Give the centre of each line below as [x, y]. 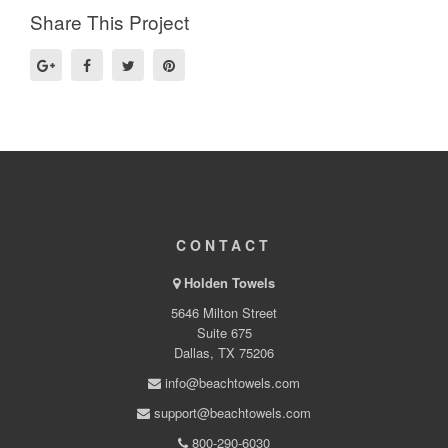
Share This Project [109, 22]
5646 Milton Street [224, 313]
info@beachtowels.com [230, 383]
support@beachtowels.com [230, 413]
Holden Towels [229, 283]
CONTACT [224, 245]
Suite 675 [224, 333]
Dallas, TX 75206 [224, 353]
